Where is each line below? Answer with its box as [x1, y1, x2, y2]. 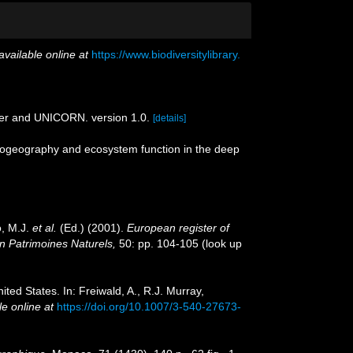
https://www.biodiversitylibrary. [91, 48, 240, 61]
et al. [32, 221, 57, 234]
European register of [127, 221, 229, 234]
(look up [199, 237, 242, 250]
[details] [153, 113, 186, 124]
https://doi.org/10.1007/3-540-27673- [57, 300, 241, 313]
